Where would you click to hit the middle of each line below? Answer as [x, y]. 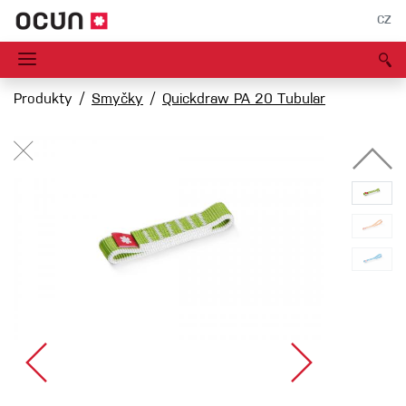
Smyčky [117, 100]
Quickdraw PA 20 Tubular [244, 100]
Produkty [43, 100]
